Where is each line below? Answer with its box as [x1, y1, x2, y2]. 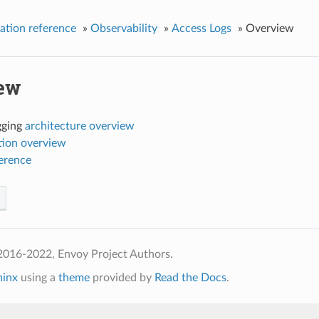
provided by [89, 271, 155, 283]
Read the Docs [154, 271, 226, 283]
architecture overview [24, 120, 135, 132]
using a [17, 271, 58, 283]
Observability [90, 22, 157, 34]
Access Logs [171, 22, 231, 34]
